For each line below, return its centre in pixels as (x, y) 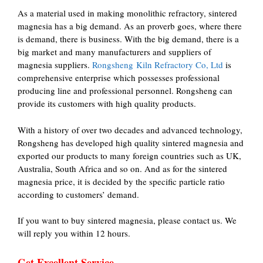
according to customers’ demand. (78, 194)
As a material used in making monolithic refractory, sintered (127, 13)
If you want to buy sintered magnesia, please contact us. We (127, 220)
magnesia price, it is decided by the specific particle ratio (121, 181)
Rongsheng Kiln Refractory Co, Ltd (158, 65)
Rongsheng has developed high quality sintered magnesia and (131, 142)
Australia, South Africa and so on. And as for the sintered (122, 168)
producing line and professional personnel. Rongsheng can (125, 90)
